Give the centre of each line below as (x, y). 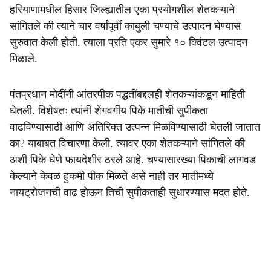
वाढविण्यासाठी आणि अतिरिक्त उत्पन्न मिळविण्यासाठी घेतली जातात (135, 127)
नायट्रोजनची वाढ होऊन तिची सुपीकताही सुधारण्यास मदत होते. (130, 192)
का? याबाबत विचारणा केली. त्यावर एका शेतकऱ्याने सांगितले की (127, 143)
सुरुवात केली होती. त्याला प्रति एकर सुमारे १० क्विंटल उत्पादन (129, 42)
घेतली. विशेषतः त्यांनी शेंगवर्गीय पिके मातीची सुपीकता (109, 111)
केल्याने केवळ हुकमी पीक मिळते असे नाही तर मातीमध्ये (112, 176)
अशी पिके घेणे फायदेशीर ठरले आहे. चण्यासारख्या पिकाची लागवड (133, 160)
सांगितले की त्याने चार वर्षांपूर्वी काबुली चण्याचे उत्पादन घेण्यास (125, 26)
